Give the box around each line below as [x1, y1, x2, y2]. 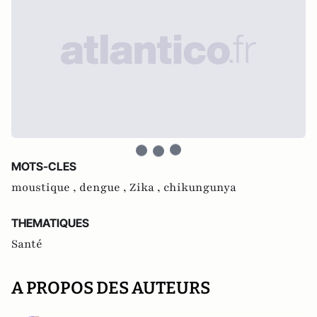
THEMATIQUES [11, 215, 89, 230]
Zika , [129, 179, 163, 195]
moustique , [11, 179, 79, 195]
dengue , [79, 179, 129, 195]
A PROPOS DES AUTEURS [11, 277, 210, 298]
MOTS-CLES [11, 158, 76, 173]
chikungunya [163, 179, 236, 195]
